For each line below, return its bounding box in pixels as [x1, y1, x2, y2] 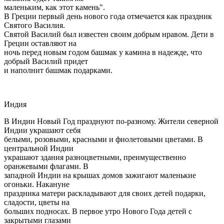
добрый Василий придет [4, 56, 88, 65]
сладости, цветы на [4, 197, 69, 206]
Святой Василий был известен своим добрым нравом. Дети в [4, 29, 214, 38]
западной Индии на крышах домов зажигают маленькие [4, 170, 196, 179]
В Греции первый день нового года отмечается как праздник [4, 11, 212, 20]
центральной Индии [4, 143, 73, 152]
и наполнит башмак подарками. [4, 65, 112, 74]
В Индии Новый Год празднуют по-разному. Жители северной [4, 116, 218, 125]
